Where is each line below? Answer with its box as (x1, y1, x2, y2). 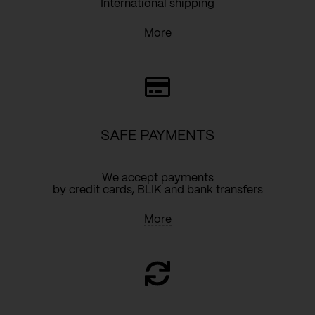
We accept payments (101, 173, 214, 184)
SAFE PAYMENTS (101, 129, 214, 143)
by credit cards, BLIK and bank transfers (52, 185, 263, 195)
